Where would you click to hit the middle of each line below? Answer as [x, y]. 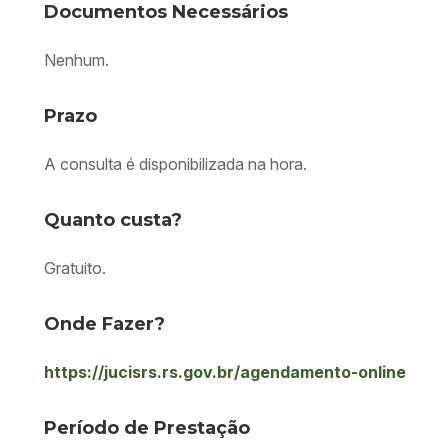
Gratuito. [77, 268]
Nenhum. [76, 60]
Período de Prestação [147, 428]
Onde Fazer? [104, 324]
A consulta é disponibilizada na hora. [177, 164]
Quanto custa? [113, 220]
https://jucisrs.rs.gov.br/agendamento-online [225, 372]
